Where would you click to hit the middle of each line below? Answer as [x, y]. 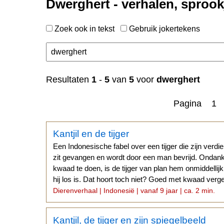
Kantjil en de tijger [91, 134]
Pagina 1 [195, 103]
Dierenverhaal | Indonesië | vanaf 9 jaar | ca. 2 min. [134, 191]
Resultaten [69, 79]
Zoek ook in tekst [86, 28]
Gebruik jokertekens [163, 28]
